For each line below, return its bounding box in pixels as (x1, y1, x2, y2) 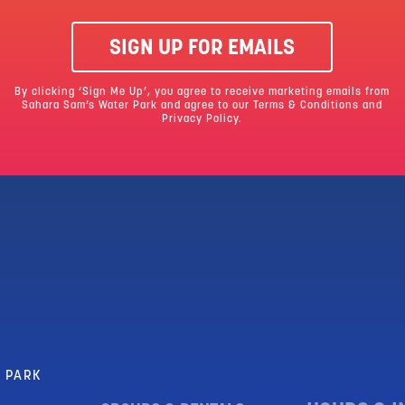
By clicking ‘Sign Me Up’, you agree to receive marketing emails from (14, 86, 391, 98)
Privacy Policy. (162, 113, 243, 125)
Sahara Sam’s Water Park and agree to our (22, 99, 254, 111)
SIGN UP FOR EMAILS (109, 37, 296, 60)
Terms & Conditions (253, 99, 360, 111)
